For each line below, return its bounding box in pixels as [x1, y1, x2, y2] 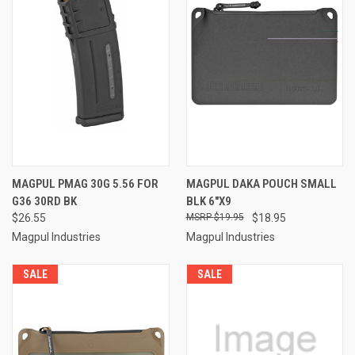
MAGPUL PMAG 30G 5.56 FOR [12, 176, 158, 191]
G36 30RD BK [12, 193, 77, 208]
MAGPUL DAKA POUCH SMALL [185, 176, 337, 191]
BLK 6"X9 [185, 193, 231, 208]
